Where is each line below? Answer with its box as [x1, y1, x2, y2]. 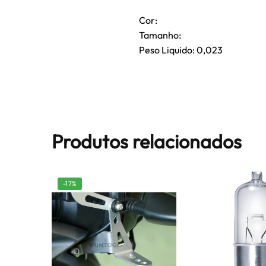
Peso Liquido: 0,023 [138, 44, 223, 56]
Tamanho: [138, 29, 181, 42]
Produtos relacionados [52, 129, 242, 153]
